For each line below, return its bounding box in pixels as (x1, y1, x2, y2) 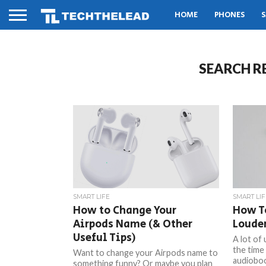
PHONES (214, 9, 245, 21)
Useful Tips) (73, 230, 137, 246)
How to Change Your (73, 202, 177, 218)
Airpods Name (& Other (73, 216, 193, 232)
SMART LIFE (73, 193, 110, 201)
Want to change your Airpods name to (73, 248, 218, 258)
